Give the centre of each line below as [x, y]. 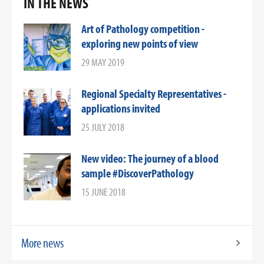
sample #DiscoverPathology [138, 173]
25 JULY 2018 [103, 127]
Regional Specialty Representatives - [154, 93]
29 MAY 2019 [103, 62]
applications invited [121, 108]
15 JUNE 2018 [103, 192]
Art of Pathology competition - [143, 29]
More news [42, 243]
